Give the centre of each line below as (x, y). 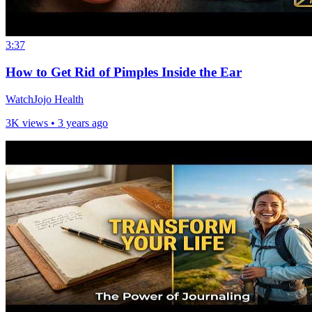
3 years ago (83, 123)
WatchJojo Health (45, 99)
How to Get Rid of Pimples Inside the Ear (124, 72)
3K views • (32, 123)
